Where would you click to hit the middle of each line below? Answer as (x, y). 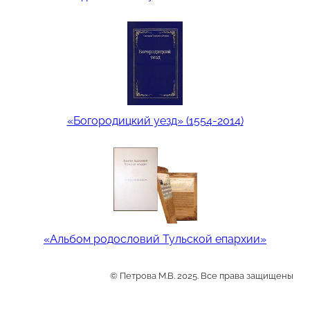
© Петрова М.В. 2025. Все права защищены (202, 275)
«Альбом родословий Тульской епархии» (155, 239)
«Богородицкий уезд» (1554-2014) (155, 121)
